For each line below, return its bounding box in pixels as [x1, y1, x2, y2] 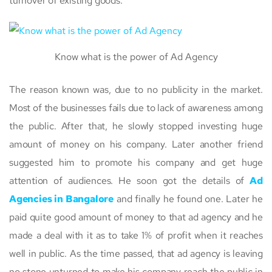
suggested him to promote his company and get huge [9, 155, 263, 169]
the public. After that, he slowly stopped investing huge [9, 119, 263, 132]
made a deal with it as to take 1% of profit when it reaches [9, 228, 263, 242]
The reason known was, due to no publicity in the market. [9, 83, 263, 96]
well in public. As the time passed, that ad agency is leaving [9, 246, 263, 260]
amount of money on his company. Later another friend [9, 137, 263, 151]
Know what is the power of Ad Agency [54, 50, 218, 63]
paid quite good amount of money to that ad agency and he [9, 210, 263, 223]
